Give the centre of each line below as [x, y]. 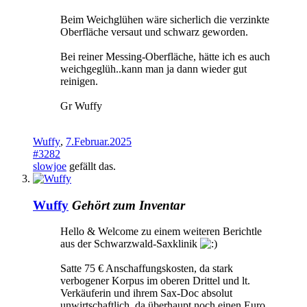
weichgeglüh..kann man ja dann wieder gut [153, 69]
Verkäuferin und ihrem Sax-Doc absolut [146, 293]
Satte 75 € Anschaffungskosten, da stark [147, 269]
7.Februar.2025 [99, 141]
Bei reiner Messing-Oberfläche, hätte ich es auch [165, 56]
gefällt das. [91, 166]
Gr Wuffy [81, 106]
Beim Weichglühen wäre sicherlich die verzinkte [165, 19]
